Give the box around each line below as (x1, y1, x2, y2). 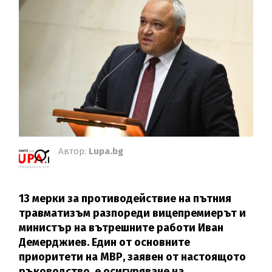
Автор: (58, 146, 89, 157)
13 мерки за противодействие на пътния (19, 192, 232, 206)
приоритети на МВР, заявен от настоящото (19, 250, 246, 264)
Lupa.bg (89, 146, 124, 157)
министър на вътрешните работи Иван (19, 221, 224, 235)
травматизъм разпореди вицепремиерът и (19, 206, 246, 220)
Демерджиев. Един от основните (19, 236, 191, 250)
